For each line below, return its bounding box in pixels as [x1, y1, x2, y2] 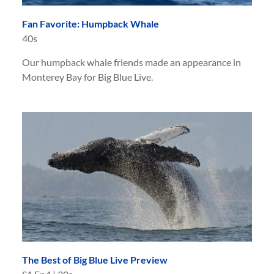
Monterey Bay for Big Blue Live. [22, 71, 153, 83]
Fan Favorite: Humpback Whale [22, 18, 159, 30]
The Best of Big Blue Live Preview [22, 254, 168, 266]
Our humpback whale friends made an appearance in [22, 56, 241, 68]
